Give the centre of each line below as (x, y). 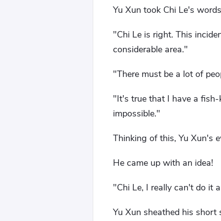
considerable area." (150, 49)
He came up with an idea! (163, 163)
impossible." (137, 113)
